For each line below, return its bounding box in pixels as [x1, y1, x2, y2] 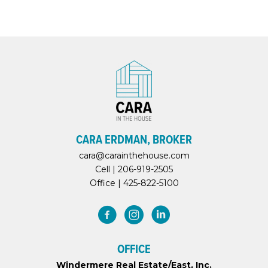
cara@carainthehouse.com [78, 150, 190, 161]
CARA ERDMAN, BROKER [76, 130, 192, 148]
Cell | [95, 163, 118, 175]
